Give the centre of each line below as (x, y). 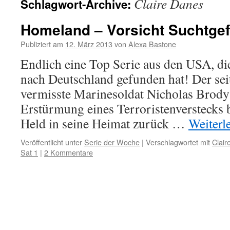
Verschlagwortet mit (178, 142)
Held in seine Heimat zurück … (104, 123)
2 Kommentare (69, 152)
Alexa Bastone (152, 44)
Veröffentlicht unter (51, 142)
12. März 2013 (89, 44)
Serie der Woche (112, 142)
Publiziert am (42, 44)
